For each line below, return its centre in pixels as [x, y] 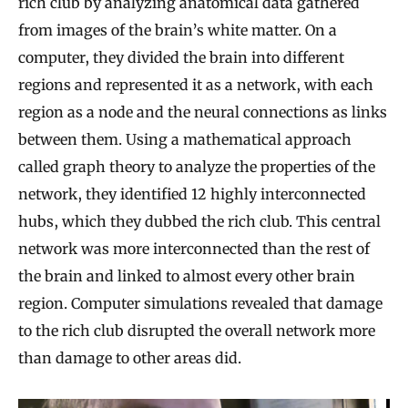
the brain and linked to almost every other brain [187, 275]
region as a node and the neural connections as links [203, 112]
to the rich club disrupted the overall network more [197, 330]
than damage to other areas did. [130, 357]
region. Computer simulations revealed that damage [200, 303]
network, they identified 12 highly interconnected [192, 194]
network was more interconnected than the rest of [194, 248]
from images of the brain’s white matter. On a [178, 30]
